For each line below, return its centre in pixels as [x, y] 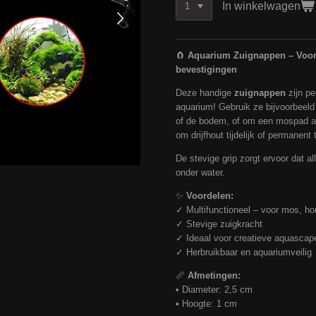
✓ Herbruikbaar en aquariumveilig [244, 252]
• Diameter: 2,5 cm [214, 289]
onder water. [200, 172]
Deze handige [205, 92]
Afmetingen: [214, 275]
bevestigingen [206, 69]
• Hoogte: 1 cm [206, 303]
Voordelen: [210, 195]
